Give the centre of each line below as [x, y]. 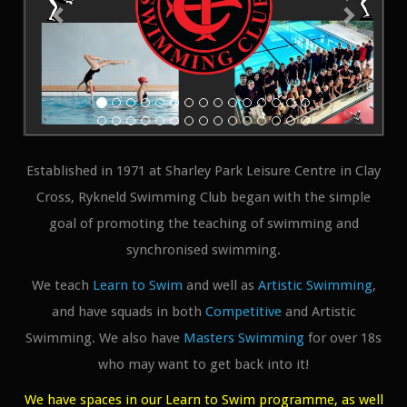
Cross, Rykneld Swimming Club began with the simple [203, 197]
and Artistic [318, 311]
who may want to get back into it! [203, 364]
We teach [62, 285]
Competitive [243, 311]
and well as [220, 285]
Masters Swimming [244, 338]
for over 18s [343, 338]
